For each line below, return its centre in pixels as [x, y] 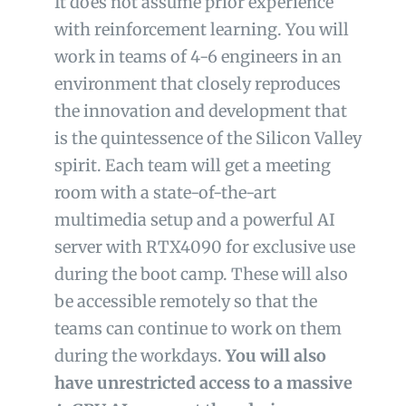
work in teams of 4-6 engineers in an [198, 57]
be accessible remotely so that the [185, 302]
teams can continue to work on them [198, 329]
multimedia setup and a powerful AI [194, 220]
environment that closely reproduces [197, 84]
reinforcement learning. [188, 30]
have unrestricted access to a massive [203, 383]
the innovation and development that [200, 111]
